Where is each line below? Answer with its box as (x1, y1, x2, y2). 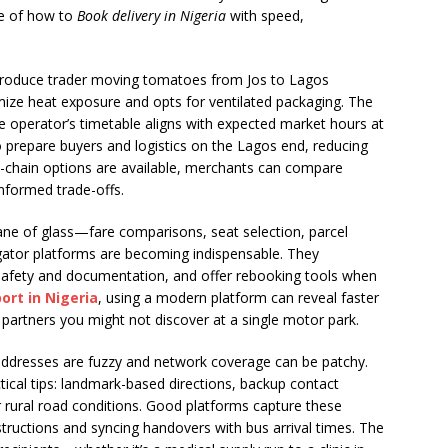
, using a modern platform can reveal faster (98, 288, 379, 307)
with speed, (226, 6, 304, 25)
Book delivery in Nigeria (77, 6, 226, 25)
